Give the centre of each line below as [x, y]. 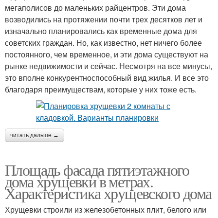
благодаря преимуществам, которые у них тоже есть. [102, 89]
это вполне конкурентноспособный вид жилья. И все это [107, 78]
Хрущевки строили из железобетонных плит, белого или [106, 209]
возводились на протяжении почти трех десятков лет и [104, 19]
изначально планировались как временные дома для [101, 31]
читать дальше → [35, 135]
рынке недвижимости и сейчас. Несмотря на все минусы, [109, 66]
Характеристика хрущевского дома [108, 193]
